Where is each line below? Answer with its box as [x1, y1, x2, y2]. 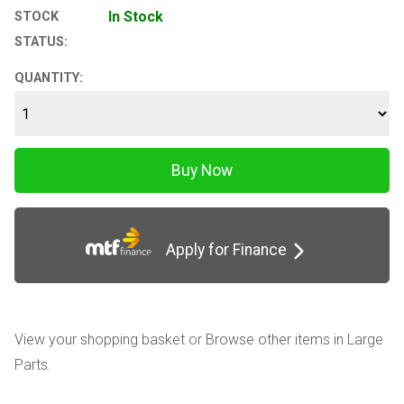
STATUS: [14, 33, 68, 50]
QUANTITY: [14, 70, 83, 87]
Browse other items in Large [206, 330, 383, 348]
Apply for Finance [151, 241, 288, 260]
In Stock [108, 7, 163, 25]
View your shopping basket [14, 330, 185, 348]
